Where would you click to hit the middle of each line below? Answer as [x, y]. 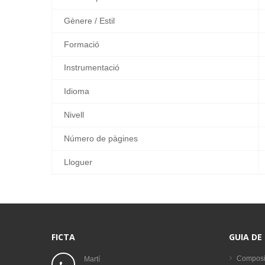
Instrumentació [92, 67]
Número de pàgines [101, 138]
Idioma [77, 91]
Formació [82, 44]
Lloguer [78, 162]
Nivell [74, 114]
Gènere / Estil [89, 20]
